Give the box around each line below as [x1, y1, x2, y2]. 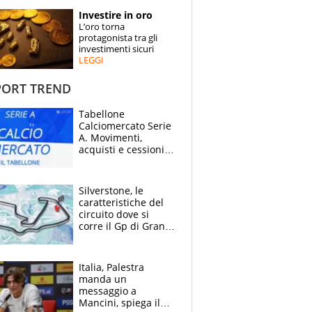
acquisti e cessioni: [79, 143, 167, 157]
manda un [79, 272, 127, 286]
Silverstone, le [79, 184, 143, 198]
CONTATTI [61, 95, 113, 109]
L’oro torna [79, 20, 125, 33]
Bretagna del [79, 231, 139, 245]
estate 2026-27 [79, 155, 147, 169]
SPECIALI [61, 28, 105, 42]
